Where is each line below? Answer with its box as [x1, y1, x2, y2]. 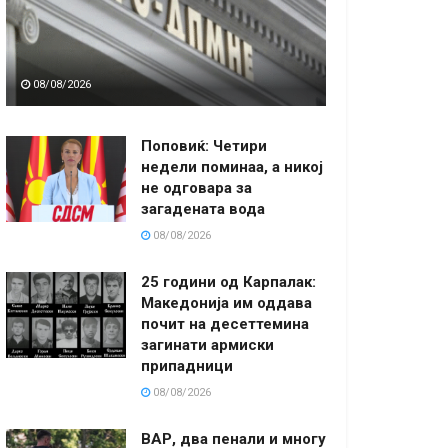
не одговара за [141, 178, 252, 197]
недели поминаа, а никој [141, 157, 323, 176]
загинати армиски [141, 335, 274, 354]
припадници [141, 356, 233, 375]
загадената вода [141, 199, 265, 218]
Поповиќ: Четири [141, 136, 267, 155]
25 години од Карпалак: [141, 272, 316, 291]
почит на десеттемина [141, 314, 309, 333]
